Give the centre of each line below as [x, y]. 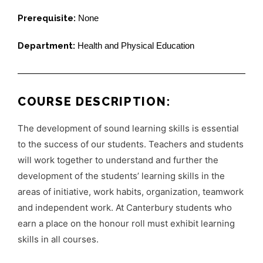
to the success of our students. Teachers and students [131, 144]
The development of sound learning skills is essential [128, 128]
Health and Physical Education [136, 45]
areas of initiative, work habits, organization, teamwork [131, 191]
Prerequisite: [48, 18]
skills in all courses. [58, 239]
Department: [48, 45]
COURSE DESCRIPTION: [94, 101]
